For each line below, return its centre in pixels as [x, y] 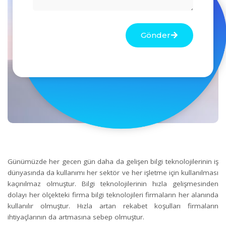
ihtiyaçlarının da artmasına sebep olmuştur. [77, 217]
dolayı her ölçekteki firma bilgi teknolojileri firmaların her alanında [113, 195]
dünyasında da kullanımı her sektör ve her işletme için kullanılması [113, 173]
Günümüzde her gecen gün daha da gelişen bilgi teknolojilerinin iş [113, 162]
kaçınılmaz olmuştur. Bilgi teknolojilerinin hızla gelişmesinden [113, 184]
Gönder [156, 35]
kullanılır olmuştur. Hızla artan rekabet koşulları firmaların [113, 206]
